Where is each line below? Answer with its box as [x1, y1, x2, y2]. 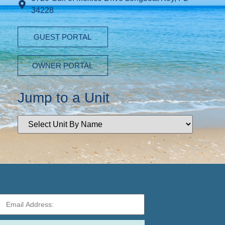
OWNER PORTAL [32, 61, 93, 70]
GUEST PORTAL [34, 33, 92, 42]
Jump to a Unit [17, 90, 109, 106]
